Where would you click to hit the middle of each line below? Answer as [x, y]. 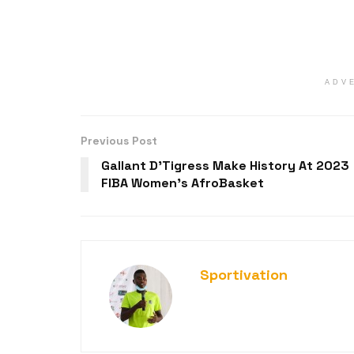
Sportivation [244, 275]
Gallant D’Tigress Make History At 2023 [225, 166]
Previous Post [119, 141]
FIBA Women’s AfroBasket [183, 183]
